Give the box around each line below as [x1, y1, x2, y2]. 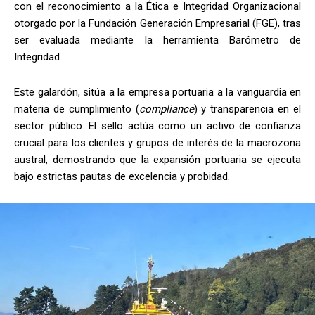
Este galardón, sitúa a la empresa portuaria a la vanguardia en [14, 85, 301, 98]
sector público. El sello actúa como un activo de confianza [14, 119, 301, 132]
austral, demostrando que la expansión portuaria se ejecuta [14, 153, 301, 166]
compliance [139, 102, 194, 115]
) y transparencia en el [193, 102, 302, 115]
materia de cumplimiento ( [14, 102, 139, 115]
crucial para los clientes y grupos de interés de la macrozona [14, 136, 301, 149]
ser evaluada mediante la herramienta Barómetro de [14, 33, 301, 46]
